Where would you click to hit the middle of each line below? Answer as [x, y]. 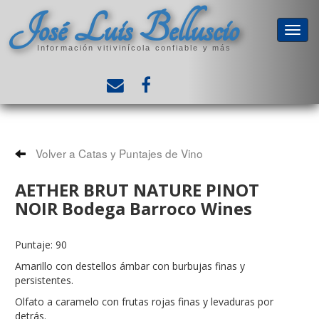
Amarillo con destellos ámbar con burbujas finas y [130, 266]
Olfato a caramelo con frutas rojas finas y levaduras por [144, 302]
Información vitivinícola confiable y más [134, 47]
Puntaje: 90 [41, 245]
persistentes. [44, 280]
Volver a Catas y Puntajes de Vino [118, 153]
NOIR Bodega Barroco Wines [134, 209]
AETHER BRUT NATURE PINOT [137, 190]
